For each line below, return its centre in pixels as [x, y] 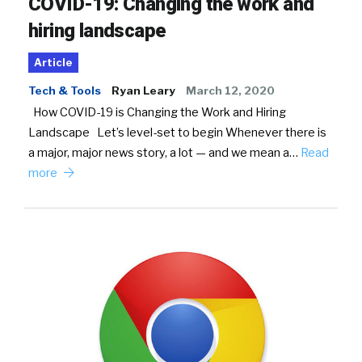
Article [53, 63]
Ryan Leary [143, 91]
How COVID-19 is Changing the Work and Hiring [157, 113]
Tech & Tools [65, 91]
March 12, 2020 [230, 91]
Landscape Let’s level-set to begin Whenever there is [177, 133]
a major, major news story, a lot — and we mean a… [164, 153]
